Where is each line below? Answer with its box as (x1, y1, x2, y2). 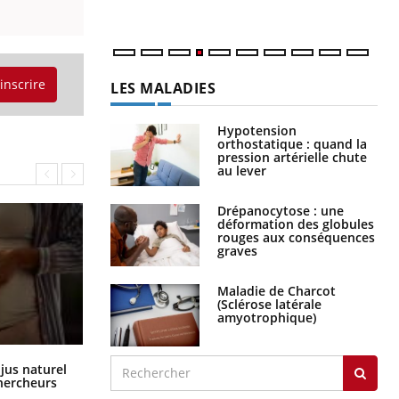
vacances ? (110, 370, 175, 387)
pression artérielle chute (217, 148, 367, 166)
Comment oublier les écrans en (110, 356, 300, 374)
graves (217, 241, 257, 259)
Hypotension (217, 121, 297, 139)
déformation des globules (217, 215, 374, 232)
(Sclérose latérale (217, 295, 322, 313)
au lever (217, 161, 266, 179)
